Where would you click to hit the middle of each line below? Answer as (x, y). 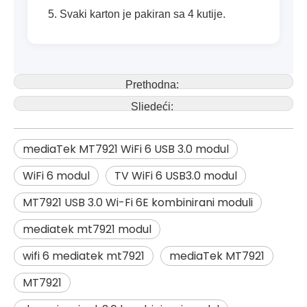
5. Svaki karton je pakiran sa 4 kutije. (137, 14)
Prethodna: (153, 85)
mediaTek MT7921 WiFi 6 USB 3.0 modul (126, 149)
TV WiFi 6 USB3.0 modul (176, 176)
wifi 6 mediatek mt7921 (84, 256)
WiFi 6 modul (56, 176)
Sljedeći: (153, 107)
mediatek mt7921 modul (87, 229)
